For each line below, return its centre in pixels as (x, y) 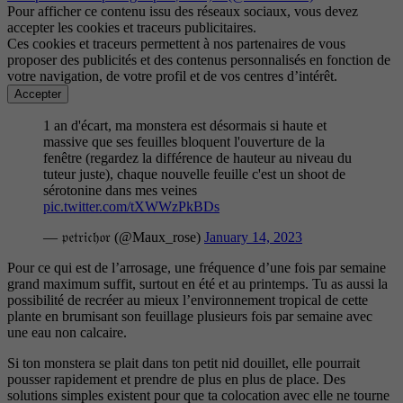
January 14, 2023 (253, 237)
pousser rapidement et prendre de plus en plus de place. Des (176, 379)
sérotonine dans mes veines (120, 190)
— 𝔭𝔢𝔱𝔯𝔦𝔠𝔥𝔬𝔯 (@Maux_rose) (124, 237)
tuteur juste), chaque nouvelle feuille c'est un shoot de (194, 174)
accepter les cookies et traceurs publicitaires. (132, 27)
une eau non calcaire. (67, 332)
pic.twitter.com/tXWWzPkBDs (131, 206)
